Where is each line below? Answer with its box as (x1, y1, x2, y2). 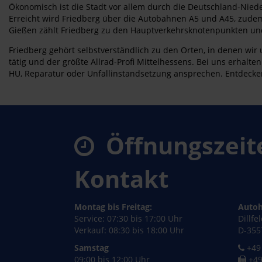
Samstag (74, 242, 109, 253)
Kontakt (74, 163, 168, 195)
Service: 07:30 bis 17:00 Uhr (74, 213, 182, 224)
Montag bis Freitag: (74, 201, 152, 212)
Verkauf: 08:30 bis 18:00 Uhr (74, 225, 184, 236)
